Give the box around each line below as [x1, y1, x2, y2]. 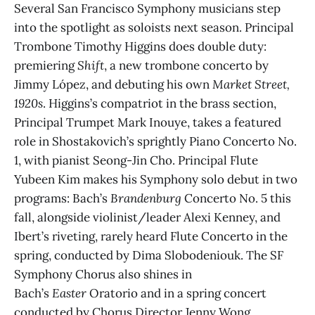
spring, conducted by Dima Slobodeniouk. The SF [14, 247, 283, 263]
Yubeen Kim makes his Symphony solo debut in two [14, 171, 297, 187]
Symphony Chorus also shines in [14, 266, 192, 282]
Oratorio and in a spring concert [89, 285, 266, 301]
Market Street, [212, 76, 290, 92]
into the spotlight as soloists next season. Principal [14, 19, 294, 35]
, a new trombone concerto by [104, 57, 269, 73]
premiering [14, 57, 77, 73]
